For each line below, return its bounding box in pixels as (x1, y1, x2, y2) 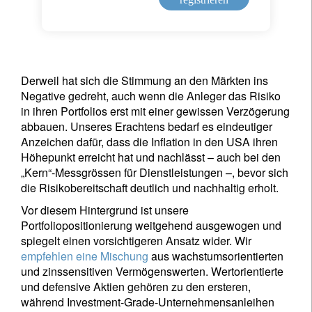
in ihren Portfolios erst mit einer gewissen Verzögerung (21, 103, 290, 119)
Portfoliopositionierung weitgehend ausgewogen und (21, 217, 281, 233)
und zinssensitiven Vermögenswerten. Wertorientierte (21, 263, 283, 279)
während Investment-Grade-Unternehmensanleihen (21, 294, 274, 310)
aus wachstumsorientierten (148, 248, 283, 264)
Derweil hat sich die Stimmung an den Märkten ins (21, 72, 268, 88)
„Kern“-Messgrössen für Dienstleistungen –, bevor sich (21, 164, 288, 180)
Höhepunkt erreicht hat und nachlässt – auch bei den (21, 149, 281, 165)
